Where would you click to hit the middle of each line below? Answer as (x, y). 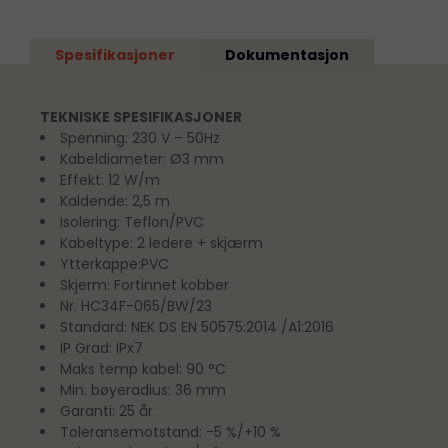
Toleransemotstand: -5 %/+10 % (170, 431)
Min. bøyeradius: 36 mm (143, 389)
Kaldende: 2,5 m (119, 200)
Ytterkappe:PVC (114, 263)
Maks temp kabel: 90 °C (143, 368)
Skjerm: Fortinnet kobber (144, 284)
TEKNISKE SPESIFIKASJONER (141, 116)
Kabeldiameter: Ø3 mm (142, 158)
